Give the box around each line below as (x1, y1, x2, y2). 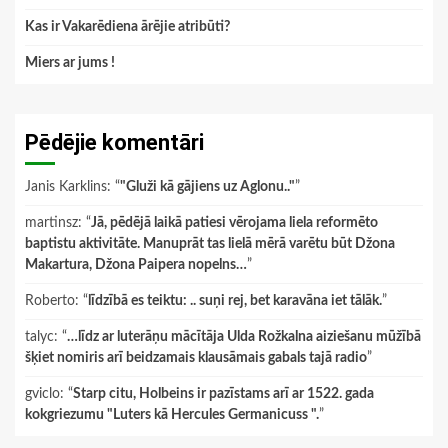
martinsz (25, 216, 78, 231)
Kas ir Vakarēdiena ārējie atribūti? (25, 20, 230, 35)
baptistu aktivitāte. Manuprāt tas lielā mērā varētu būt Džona (25, 237, 395, 252)
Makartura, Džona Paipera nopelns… (25, 258, 247, 273)
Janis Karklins (25, 180, 107, 195)
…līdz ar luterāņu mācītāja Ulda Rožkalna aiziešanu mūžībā (67, 330, 421, 345)
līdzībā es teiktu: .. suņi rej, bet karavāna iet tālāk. (88, 294, 382, 309)
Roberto (25, 294, 75, 309)
